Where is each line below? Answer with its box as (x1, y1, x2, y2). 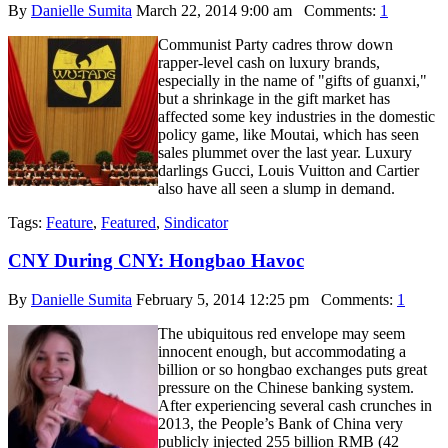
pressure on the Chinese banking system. (158, 378, 414, 396)
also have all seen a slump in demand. (158, 179, 395, 197)
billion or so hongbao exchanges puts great (158, 360, 427, 378)
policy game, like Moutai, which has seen (158, 125, 419, 143)
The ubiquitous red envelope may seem (158, 324, 405, 342)
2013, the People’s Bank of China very (158, 414, 403, 432)
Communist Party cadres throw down (158, 35, 393, 53)
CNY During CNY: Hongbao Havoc (8, 250, 304, 272)
